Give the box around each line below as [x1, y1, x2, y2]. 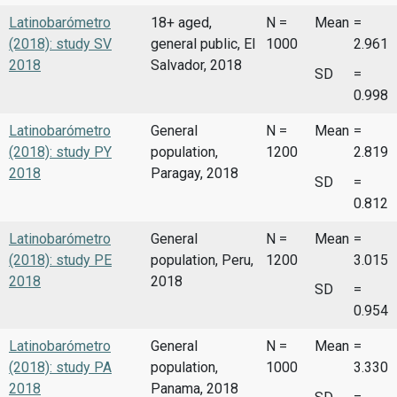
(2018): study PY [9, 144, 112, 161]
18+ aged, [151, 14, 212, 32]
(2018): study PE [9, 251, 112, 269]
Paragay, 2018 [151, 165, 238, 183]
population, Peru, [151, 251, 253, 269]
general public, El [151, 35, 255, 53]
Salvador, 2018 [151, 57, 242, 74]
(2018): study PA [9, 359, 112, 377]
